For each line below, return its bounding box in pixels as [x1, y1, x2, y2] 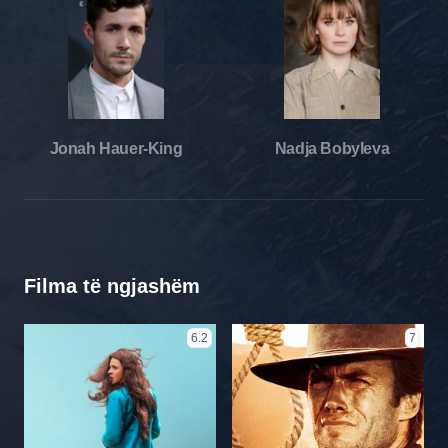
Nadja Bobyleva [274, 139, 390, 157]
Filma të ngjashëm [24, 274, 200, 297]
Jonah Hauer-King [49, 139, 183, 157]
